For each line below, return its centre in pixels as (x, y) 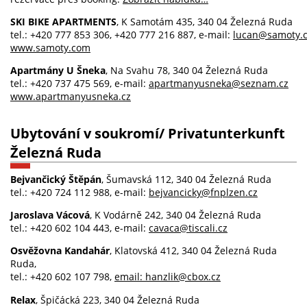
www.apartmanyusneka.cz (71, 97)
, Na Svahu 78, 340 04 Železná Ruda (187, 71)
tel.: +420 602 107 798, (62, 277)
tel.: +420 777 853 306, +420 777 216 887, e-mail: (122, 34)
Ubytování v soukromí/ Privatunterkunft (148, 133)
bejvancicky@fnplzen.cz (203, 192)
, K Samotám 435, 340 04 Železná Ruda (205, 21)
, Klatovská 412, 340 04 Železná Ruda (193, 251)
